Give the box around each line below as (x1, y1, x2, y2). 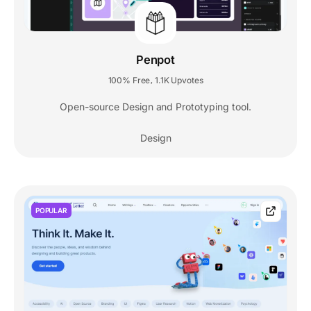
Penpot (136, 52, 175, 67)
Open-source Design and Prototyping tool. (60, 100, 251, 112)
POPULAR (35, 205, 67, 215)
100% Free (108, 74, 151, 85)
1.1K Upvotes (155, 74, 203, 85)
